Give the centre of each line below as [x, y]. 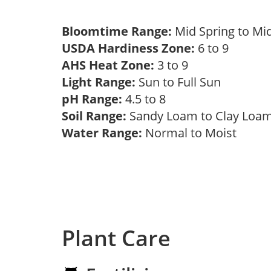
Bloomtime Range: [118, 31]
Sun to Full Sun [181, 82]
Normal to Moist [192, 133]
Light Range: [99, 82]
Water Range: [102, 133]
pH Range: [92, 99]
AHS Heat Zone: [108, 65]
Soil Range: [94, 116]
